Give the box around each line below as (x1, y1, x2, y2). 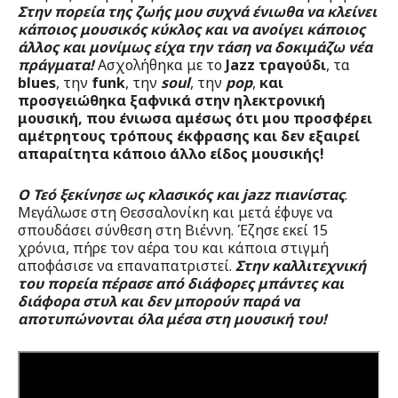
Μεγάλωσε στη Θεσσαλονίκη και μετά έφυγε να (18, 202, 333, 222)
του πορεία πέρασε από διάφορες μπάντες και (18, 273, 344, 293)
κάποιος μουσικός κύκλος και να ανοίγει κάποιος (18, 19, 365, 39)
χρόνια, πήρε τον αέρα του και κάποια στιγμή (18, 237, 329, 258)
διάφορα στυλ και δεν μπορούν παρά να (18, 291, 299, 311)
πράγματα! (18, 54, 94, 75)
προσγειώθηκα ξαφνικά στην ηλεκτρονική (18, 90, 325, 110)
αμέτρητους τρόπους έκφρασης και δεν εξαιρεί (18, 125, 360, 146)
